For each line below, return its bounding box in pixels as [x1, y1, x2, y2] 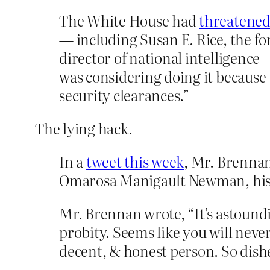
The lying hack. [35, 118, 133, 139]
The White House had [59, 10, 199, 31]
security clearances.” [59, 84, 189, 106]
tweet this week [86, 151, 184, 172]
